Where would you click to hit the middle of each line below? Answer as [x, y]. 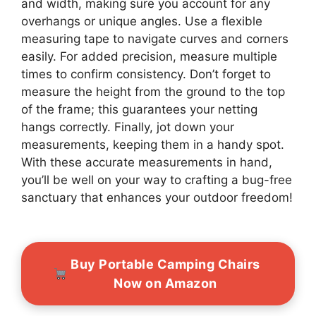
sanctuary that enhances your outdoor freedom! [157, 198]
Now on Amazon [165, 284]
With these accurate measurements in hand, [147, 163]
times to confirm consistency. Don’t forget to [146, 74]
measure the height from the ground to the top [153, 92]
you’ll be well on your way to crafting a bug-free [157, 180]
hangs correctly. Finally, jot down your [128, 127]
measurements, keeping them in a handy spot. [153, 145]
